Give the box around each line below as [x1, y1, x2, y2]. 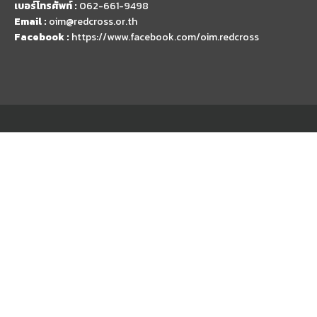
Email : [14, 14, 49, 29]
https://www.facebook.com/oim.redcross [71, 30, 259, 45]
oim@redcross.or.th [49, 14, 137, 29]
